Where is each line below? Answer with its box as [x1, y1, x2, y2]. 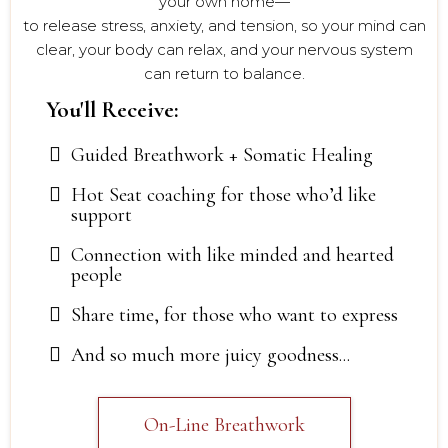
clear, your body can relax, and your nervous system [35, 39, 413, 59]
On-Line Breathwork [143, 412, 305, 437]
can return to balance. [143, 63, 305, 83]
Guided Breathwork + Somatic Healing [71, 142, 373, 167]
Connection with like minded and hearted [71, 242, 394, 267]
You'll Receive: [46, 95, 179, 124]
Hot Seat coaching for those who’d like [71, 182, 376, 207]
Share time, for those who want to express [71, 302, 398, 327]
